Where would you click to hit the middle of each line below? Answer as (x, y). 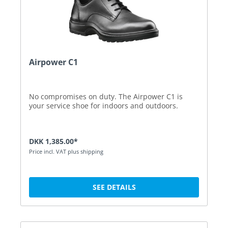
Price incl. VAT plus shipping (66, 151)
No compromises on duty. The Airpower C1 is (106, 96)
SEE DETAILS (114, 187)
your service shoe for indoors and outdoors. (104, 105)
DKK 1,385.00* (53, 141)
